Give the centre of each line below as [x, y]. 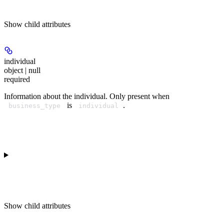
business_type [34, 105]
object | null [22, 70]
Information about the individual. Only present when [87, 96]
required [17, 79]
